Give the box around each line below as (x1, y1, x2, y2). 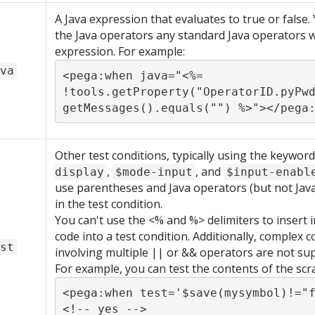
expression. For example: (55, 44, 185, 59)
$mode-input (115, 165, 193, 179)
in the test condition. (55, 196, 162, 212)
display (55, 165, 104, 179)
